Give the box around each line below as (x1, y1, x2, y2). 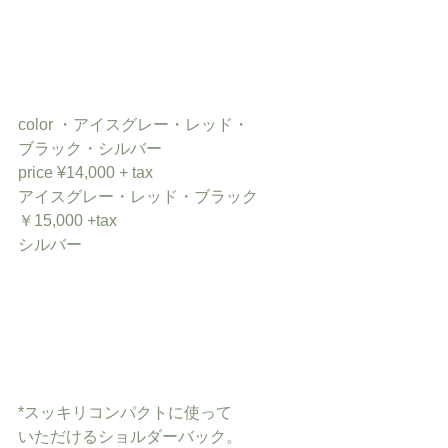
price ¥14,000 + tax (18, 164, 153, 181)
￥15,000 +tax (18, 212, 117, 229)
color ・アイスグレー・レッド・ (18, 116, 249, 133)
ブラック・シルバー (18, 140, 162, 157)
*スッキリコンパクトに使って (18, 404, 232, 421)
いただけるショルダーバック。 (18, 428, 242, 445)
